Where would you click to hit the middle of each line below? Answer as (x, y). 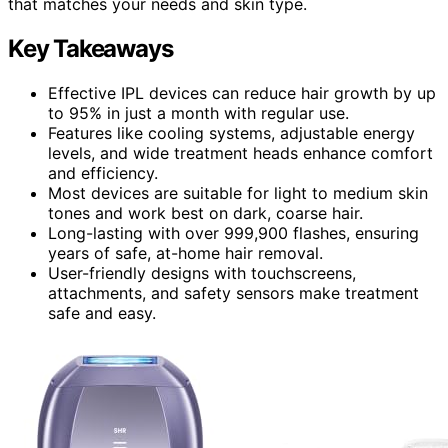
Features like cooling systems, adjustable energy (231, 133)
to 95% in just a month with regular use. (198, 113)
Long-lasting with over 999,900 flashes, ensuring (233, 233)
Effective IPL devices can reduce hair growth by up (242, 93)
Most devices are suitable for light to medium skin (238, 193)
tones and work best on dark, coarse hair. (205, 213)
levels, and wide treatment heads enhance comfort (240, 153)
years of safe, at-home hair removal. (185, 253)
